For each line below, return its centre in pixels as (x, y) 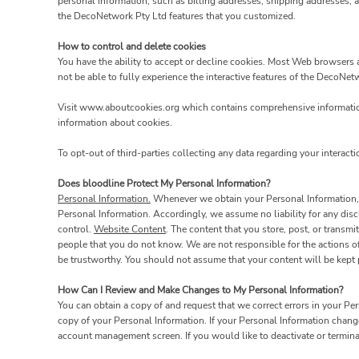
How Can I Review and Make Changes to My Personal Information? (200, 290)
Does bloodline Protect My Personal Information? (164, 184)
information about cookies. (115, 123)
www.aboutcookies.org (129, 108)
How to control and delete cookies (132, 47)
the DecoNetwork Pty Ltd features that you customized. (177, 16)
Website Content (130, 230)
